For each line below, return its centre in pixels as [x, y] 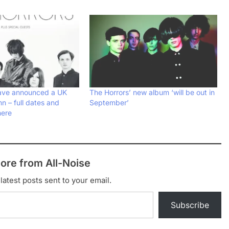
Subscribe [190, 205]
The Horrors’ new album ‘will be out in [152, 93]
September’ [109, 103]
